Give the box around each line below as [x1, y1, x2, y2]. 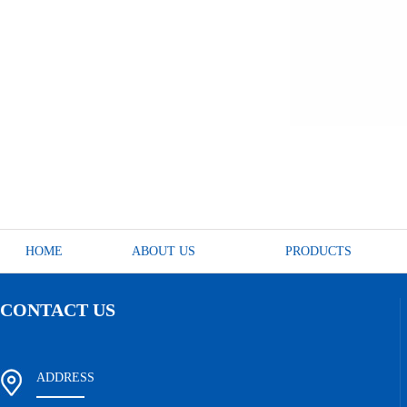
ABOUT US [132, 244, 196, 258]
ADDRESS [36, 371, 94, 384]
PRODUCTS [285, 244, 352, 258]
